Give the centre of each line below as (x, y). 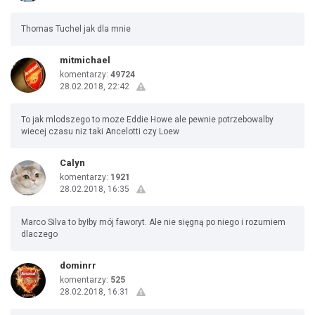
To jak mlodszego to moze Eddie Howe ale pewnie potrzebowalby (147, 120)
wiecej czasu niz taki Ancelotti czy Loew (100, 131)
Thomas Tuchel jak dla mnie (76, 29)
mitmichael (85, 60)
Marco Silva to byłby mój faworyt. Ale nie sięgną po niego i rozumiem (153, 222)
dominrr (78, 265)
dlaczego (39, 234)
